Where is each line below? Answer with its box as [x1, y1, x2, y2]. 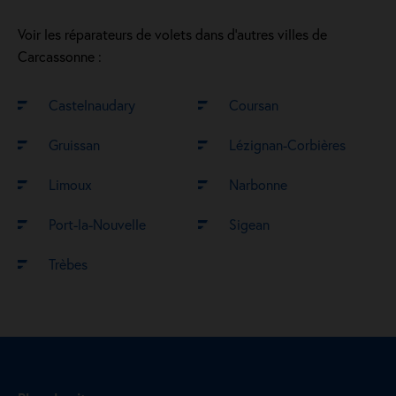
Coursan [229, 95, 278, 114]
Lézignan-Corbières [229, 135, 346, 154]
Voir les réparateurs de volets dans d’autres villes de [18, 25, 327, 43]
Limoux [49, 175, 92, 194]
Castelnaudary [49, 95, 135, 114]
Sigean [229, 215, 270, 233]
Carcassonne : [18, 47, 102, 65]
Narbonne [229, 175, 287, 194]
